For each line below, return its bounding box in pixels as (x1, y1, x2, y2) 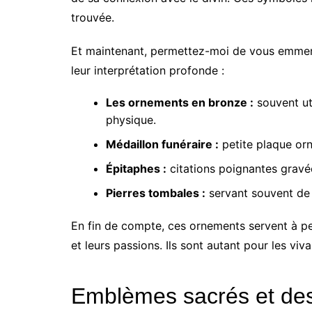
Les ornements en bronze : (106, 95, 253, 110)
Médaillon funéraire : (106, 137, 219, 152)
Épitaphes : (106, 162, 166, 176)
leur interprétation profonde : (71, 63, 224, 78)
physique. (106, 113, 156, 127)
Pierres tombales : (106, 186, 205, 201)
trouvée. (71, 10, 114, 25)
